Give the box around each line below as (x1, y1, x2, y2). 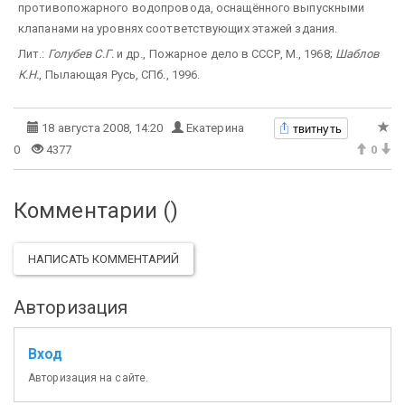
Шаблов (334, 46, 380, 61)
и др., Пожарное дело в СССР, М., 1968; (113, 46, 335, 61)
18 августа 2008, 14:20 (39, 120, 172, 135)
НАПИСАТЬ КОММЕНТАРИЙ (28, 251, 179, 266)
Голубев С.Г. (47, 46, 114, 61)
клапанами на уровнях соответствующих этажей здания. (18, 21, 338, 35)
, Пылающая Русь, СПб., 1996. (39, 67, 201, 81)
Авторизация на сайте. (28, 372, 149, 385)
